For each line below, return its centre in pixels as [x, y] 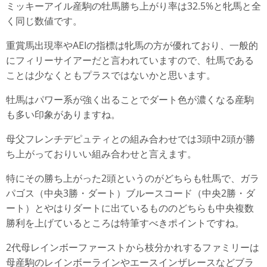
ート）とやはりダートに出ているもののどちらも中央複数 [130, 208]
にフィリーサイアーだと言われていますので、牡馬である [130, 60]
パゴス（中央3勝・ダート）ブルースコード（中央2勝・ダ [131, 193]
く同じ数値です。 [44, 21]
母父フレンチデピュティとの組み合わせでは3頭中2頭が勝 [131, 139]
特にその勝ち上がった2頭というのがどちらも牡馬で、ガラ [133, 178]
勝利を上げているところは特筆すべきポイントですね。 [125, 223]
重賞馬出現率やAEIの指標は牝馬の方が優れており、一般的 [132, 45]
